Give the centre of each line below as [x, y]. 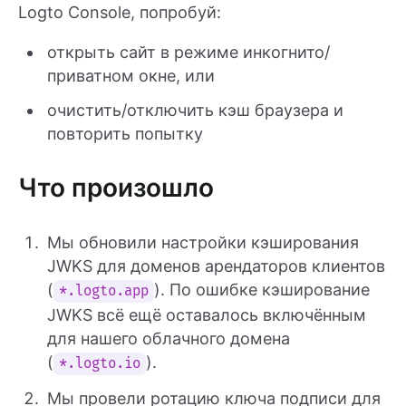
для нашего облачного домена [169, 339]
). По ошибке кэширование [262, 290]
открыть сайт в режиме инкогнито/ [188, 53]
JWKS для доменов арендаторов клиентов [216, 266]
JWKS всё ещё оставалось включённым [207, 315]
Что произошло [116, 188]
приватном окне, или [131, 76]
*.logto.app [104, 292]
